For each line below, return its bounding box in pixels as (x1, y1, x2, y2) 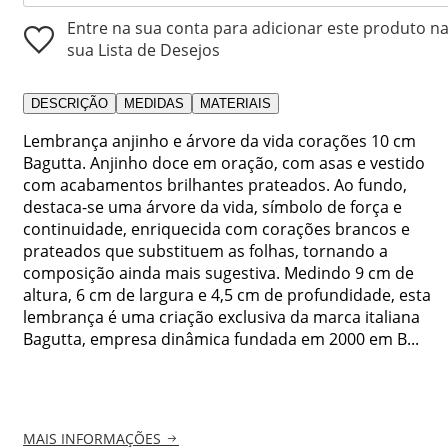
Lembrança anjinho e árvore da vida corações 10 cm (23, 129, 416, 152)
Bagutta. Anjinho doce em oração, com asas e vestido (23, 151, 425, 174)
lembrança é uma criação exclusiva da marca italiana (23, 305, 420, 328)
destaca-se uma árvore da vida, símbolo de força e (23, 195, 402, 218)
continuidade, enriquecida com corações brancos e (23, 217, 410, 240)
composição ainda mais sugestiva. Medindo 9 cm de (23, 261, 414, 284)
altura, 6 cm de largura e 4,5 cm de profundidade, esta (23, 283, 431, 306)
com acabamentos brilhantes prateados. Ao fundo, (23, 173, 407, 196)
